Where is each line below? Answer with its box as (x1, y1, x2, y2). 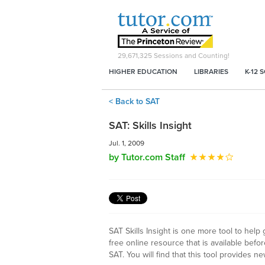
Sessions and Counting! (152, 51, 230, 60)
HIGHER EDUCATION (109, 67, 177, 76)
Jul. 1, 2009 (109, 139, 144, 147)
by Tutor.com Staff (109, 151, 185, 163)
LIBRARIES (194, 67, 228, 76)
